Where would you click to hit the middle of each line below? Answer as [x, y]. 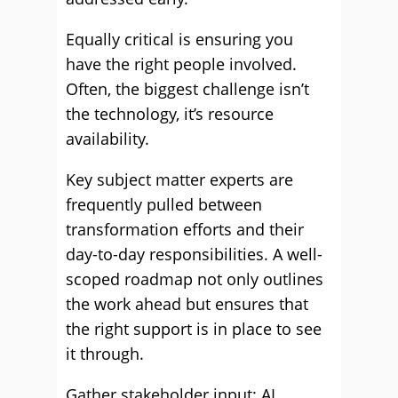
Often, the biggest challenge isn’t [187, 89]
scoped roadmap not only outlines [195, 279]
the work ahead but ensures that [187, 304]
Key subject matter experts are [179, 179]
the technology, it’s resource [170, 114]
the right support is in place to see [194, 329]
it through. [105, 354]
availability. [107, 139]
